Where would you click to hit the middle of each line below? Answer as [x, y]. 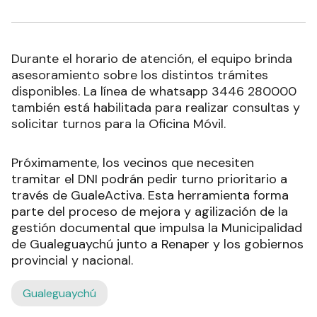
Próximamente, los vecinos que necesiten [133, 163]
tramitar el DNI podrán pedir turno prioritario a [149, 179]
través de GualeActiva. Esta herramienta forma [150, 196]
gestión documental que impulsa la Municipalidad [157, 228]
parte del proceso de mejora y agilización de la [150, 212]
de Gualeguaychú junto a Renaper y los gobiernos [157, 244]
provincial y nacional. [72, 261]
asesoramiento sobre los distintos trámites [140, 75]
